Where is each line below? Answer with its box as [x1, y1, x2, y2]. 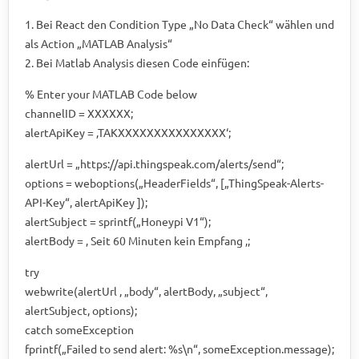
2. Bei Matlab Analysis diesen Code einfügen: [25, 54, 249, 70]
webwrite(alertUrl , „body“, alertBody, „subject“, [25, 283, 268, 298]
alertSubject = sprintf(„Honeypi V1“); [25, 213, 211, 228]
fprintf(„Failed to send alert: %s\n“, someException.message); [25, 341, 334, 356]
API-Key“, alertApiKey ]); [25, 194, 147, 209]
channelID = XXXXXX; [25, 105, 133, 120]
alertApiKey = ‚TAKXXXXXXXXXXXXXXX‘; [25, 124, 231, 139]
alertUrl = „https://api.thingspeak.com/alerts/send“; [25, 155, 284, 171]
